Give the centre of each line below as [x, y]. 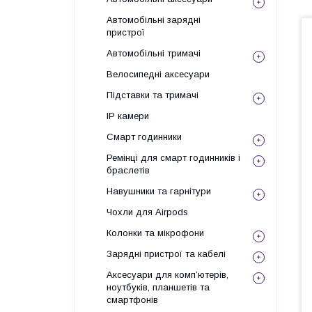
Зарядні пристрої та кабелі [166, 254]
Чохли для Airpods [147, 212]
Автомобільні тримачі [154, 53]
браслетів [128, 170]
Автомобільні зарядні [154, 20]
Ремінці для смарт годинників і [173, 158]
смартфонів [132, 300]
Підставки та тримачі [153, 95]
